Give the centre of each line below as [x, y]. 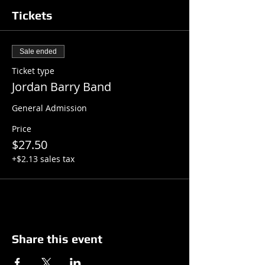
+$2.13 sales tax [43, 159]
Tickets [32, 15]
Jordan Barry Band [62, 87]
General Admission [49, 108]
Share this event [57, 239]
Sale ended [38, 51]
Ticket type [33, 71]
